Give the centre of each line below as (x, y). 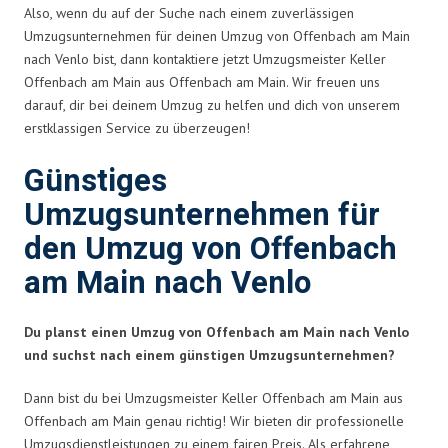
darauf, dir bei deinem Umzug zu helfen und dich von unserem (212, 104)
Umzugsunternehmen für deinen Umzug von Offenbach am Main (217, 35)
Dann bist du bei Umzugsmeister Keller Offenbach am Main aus (213, 397)
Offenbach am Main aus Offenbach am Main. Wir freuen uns (202, 81)
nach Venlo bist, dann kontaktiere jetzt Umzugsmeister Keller (205, 58)
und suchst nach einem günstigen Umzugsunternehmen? (209, 354)
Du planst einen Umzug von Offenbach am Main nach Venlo (216, 331)
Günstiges (95, 181)
